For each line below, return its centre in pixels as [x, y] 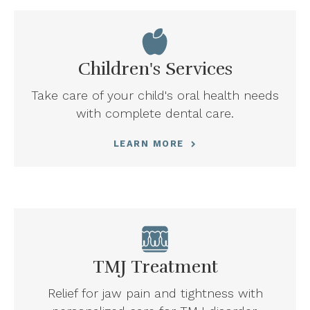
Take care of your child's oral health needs [155, 95]
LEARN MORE [148, 144]
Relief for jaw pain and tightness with [155, 293]
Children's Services [155, 69]
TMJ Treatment [155, 267]
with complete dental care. [155, 113]
